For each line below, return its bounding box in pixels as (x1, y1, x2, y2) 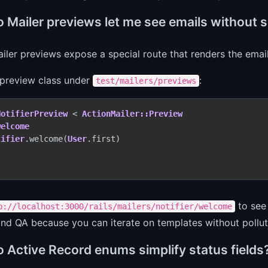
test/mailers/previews (96, 76, 196, 86)
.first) (87, 134, 120, 144)
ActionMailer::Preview (82, 109, 182, 119)
